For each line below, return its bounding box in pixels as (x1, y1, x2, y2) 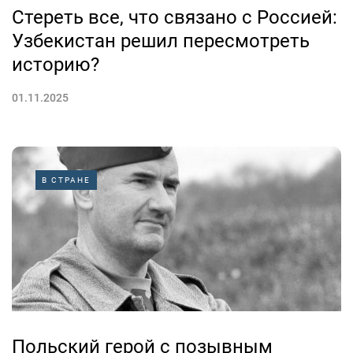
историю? (12, 53, 99, 76)
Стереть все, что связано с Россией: (12, 6, 337, 28)
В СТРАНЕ (42, 175, 91, 184)
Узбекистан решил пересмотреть (12, 29, 310, 52)
